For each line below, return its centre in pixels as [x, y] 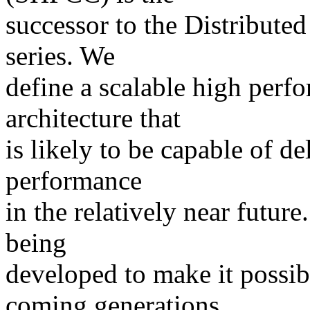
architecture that [93, 118]
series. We [60, 55]
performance [74, 180]
